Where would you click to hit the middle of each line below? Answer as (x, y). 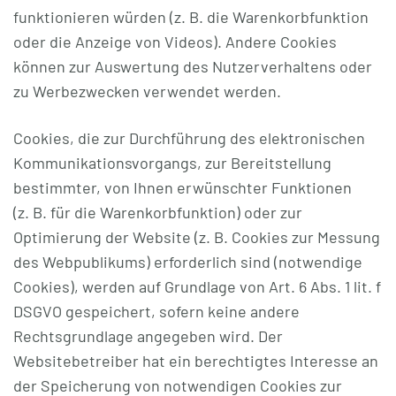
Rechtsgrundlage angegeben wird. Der (148, 336)
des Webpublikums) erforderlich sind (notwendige (188, 262)
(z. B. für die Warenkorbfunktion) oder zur (158, 212)
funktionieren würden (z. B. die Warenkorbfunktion (191, 17)
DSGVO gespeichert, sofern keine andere (156, 311)
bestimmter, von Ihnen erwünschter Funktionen (183, 187)
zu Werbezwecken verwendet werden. (147, 91)
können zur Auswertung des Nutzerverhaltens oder (193, 66)
